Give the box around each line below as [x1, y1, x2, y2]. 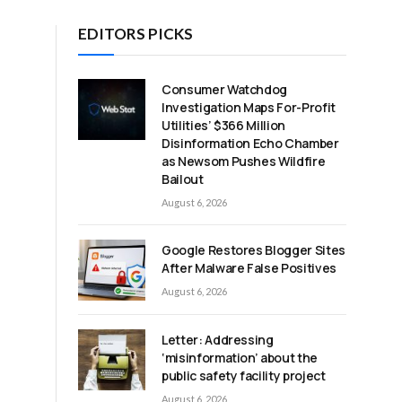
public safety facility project [162, 367, 326, 385]
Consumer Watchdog [162, 80, 288, 98]
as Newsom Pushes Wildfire [162, 152, 326, 170]
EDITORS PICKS [78, 23, 193, 43]
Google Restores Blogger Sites [162, 240, 345, 258]
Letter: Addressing [162, 331, 274, 349]
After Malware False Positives [162, 258, 336, 276]
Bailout [162, 170, 204, 188]
